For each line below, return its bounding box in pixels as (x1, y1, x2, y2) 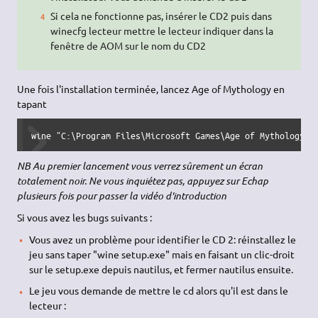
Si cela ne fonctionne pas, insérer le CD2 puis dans (50, 9, 273, 22)
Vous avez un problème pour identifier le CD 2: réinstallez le (28, 232, 296, 246)
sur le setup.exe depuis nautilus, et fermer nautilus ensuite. (28, 262, 293, 275)
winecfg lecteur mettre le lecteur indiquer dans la (50, 23, 274, 37)
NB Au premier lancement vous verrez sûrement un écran (17, 159, 263, 173)
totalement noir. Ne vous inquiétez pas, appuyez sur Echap (17, 174, 269, 188)
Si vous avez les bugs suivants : (17, 210, 153, 224)
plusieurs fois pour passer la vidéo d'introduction (17, 189, 227, 203)
